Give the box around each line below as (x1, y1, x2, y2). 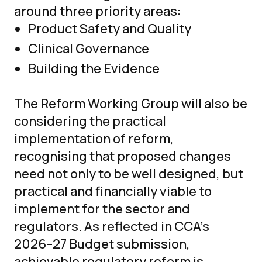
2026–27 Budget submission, (14, 235, 190, 253)
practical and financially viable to (14, 182, 212, 200)
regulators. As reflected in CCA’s (14, 218, 209, 235)
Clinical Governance (28, 40, 149, 57)
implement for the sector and (14, 200, 190, 218)
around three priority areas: (14, 2, 181, 20)
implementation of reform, (14, 130, 174, 147)
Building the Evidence (28, 60, 160, 77)
